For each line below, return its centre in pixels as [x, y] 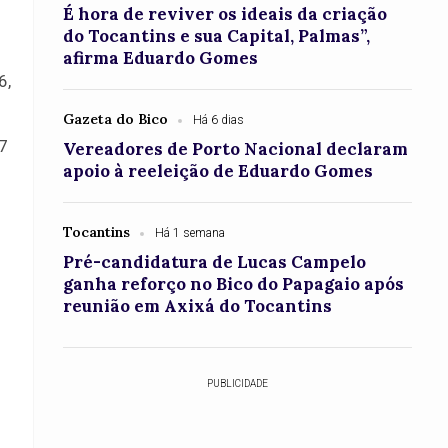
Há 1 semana [190, 233]
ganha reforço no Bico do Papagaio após [234, 284]
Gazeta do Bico [116, 119]
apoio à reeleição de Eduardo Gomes [218, 171]
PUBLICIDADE [237, 383]
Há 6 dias [219, 120]
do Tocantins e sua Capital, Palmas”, [217, 36]
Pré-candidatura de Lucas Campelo [215, 262]
